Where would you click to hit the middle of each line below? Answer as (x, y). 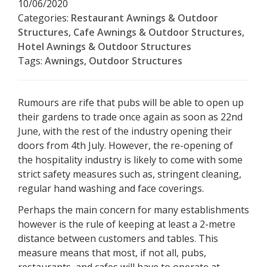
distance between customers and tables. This (118, 239)
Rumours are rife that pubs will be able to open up (131, 102)
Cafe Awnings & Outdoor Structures (158, 32)
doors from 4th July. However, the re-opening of (125, 145)
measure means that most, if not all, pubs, (112, 253)
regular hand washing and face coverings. (112, 188)
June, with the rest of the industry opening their (125, 131)
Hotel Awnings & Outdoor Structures (105, 46)
